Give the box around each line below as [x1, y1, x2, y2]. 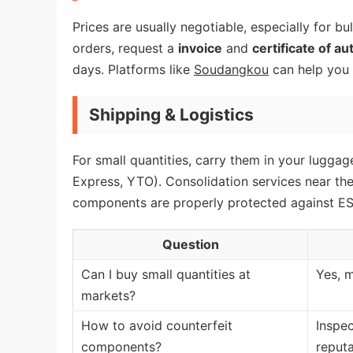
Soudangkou [194, 61, 269, 77]
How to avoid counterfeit [81, 318, 232, 333]
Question [162, 236, 219, 252]
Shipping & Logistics [89, 105, 254, 124]
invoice [178, 40, 222, 56]
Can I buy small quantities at [81, 266, 251, 282]
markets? [81, 288, 136, 303]
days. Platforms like [72, 61, 194, 77]
